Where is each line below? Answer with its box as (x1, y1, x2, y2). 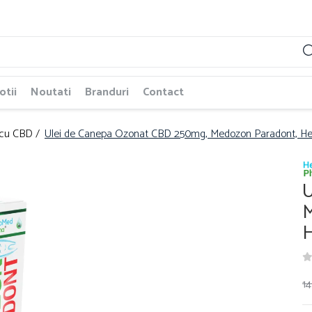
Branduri (85, 82, 129, 102)
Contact (143, 82, 184, 102)
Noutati (31, 82, 71, 102)
